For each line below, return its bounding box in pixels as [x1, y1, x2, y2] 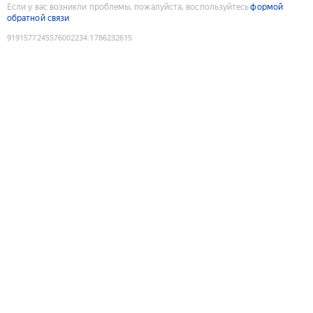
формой [250, 1, 283, 12]
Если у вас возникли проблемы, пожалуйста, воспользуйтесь [7, 1, 249, 12]
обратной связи [7, 13, 70, 23]
